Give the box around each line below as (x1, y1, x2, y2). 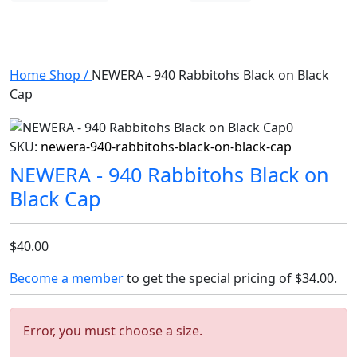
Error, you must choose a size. (23, 321, 202, 339)
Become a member (10, 269, 124, 287)
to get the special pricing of (124, 269, 295, 287)
